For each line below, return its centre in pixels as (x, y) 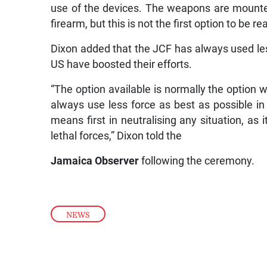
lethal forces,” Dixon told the (117, 136)
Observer (117, 161)
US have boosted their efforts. (122, 65)
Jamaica (72, 161)
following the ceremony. (198, 161)
